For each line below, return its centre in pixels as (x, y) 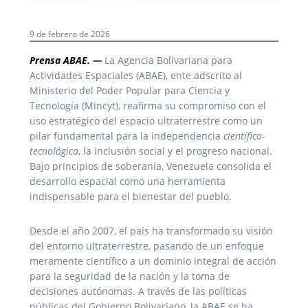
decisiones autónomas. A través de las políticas (138, 291)
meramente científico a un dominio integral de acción (153, 261)
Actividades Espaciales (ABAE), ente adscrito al (136, 75)
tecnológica (54, 151)
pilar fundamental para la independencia (126, 135)
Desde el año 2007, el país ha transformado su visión (151, 230)
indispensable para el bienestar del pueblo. (131, 196)
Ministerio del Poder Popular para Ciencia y (130, 90)
